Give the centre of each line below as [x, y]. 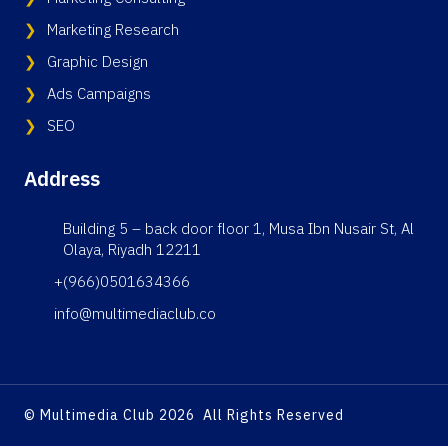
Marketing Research [113, 29]
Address [62, 179]
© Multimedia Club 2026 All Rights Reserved [184, 415]
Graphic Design [97, 61]
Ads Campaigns [99, 93]
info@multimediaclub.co [135, 313]
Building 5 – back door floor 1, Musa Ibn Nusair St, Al [238, 228]
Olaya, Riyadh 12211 [131, 249]
